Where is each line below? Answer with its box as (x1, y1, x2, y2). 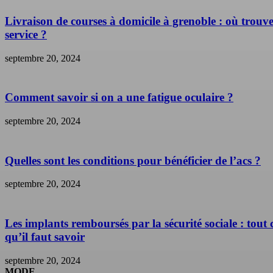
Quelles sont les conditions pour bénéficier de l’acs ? (5, 154, 261, 167)
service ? (5, 27, 47, 41)
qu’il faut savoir (5, 230, 85, 244)
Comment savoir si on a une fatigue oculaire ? (5, 91, 233, 104)
